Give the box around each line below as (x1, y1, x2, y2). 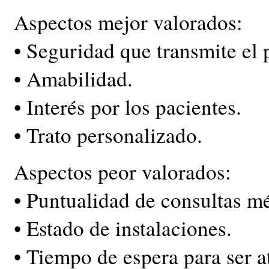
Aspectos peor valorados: (14, 157, 231, 186)
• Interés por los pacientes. (14, 92, 241, 121)
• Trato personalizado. (14, 120, 202, 149)
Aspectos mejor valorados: (14, 7, 243, 36)
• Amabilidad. (14, 64, 133, 92)
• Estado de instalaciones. (14, 214, 232, 243)
